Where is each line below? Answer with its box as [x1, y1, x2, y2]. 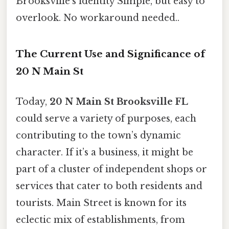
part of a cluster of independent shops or [16, 164, 207, 175]
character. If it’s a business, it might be [16, 147, 193, 158]
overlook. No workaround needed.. [16, 12, 179, 24]
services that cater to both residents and [16, 180, 202, 192]
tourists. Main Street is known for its [16, 197, 187, 209]
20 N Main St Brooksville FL [50, 96, 188, 108]
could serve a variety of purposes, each [16, 113, 196, 125]
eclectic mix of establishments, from [16, 214, 185, 226]
